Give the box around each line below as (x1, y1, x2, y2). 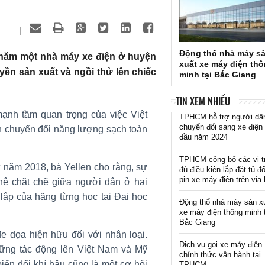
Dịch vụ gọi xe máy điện (179, 240, 263, 249)
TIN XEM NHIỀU (175, 93, 230, 108)
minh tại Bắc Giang (179, 69, 257, 79)
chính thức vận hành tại (179, 250, 261, 259)
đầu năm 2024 (179, 132, 228, 141)
